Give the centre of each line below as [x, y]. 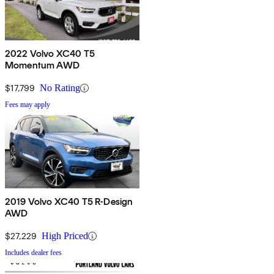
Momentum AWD [42, 65]
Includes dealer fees [33, 253]
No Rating [60, 88]
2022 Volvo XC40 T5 [50, 54]
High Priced [65, 236]
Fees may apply [28, 105]
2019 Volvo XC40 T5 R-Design [69, 202]
